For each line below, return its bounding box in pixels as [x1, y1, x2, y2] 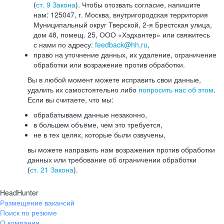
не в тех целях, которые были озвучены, [33, 129, 165, 139]
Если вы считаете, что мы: [27, 94, 113, 104]
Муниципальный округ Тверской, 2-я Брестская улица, [33, 19, 212, 29]
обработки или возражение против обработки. [33, 59, 185, 69]
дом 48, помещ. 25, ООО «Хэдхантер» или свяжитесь [33, 29, 210, 39]
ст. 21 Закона [30, 164, 73, 174]
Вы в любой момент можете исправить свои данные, [27, 74, 201, 84]
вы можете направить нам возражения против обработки [27, 144, 215, 154]
